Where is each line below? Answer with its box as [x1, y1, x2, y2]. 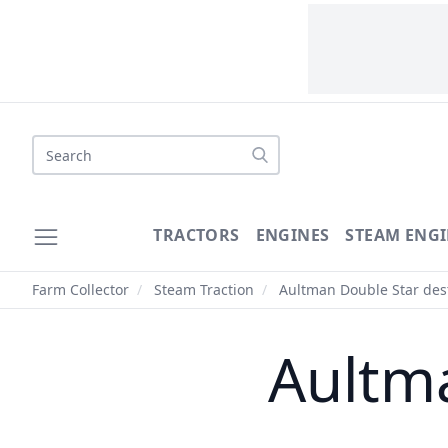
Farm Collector [32, 280, 129, 299]
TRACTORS [153, 224, 240, 246]
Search [31, 135, 83, 157]
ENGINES [255, 224, 330, 246]
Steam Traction [154, 280, 254, 299]
